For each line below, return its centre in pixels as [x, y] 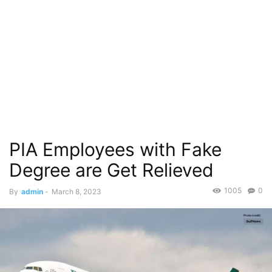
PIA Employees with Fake [115, 149]
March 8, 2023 [76, 192]
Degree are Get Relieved [111, 170]
